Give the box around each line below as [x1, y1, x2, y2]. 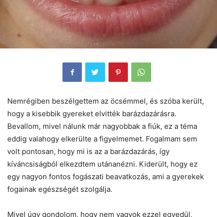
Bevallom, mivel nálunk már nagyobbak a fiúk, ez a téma [7, 121, 197, 131]
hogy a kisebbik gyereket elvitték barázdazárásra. [7, 108, 176, 118]
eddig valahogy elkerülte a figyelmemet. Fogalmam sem [7, 134, 197, 143]
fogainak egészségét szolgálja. [7, 184, 114, 194]
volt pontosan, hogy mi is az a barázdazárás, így [7, 146, 170, 156]
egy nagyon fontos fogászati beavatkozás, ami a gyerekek [7, 171, 204, 181]
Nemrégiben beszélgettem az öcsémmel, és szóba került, [7, 96, 204, 106]
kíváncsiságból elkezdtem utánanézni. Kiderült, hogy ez [7, 159, 198, 169]
